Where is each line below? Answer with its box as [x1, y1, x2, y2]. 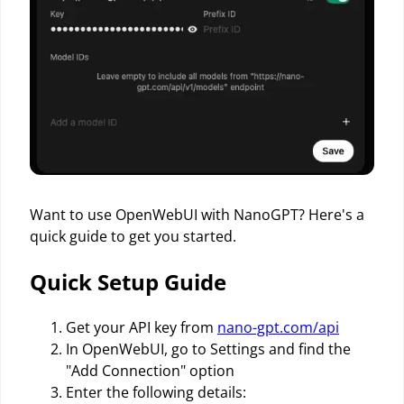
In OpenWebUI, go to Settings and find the [66, 338, 351, 359]
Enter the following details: [66, 381, 246, 402]
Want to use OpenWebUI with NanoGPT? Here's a [30, 204, 364, 225]
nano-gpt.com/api [217, 317, 339, 337]
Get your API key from [66, 317, 217, 337]
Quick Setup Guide [30, 266, 226, 297]
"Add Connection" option [66, 360, 234, 381]
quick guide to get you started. [30, 225, 236, 246]
